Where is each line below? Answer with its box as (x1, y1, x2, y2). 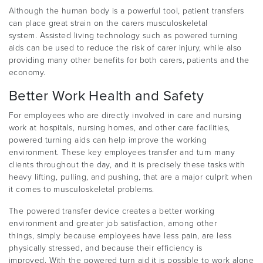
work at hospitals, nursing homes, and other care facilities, (9, 123, 230, 133)
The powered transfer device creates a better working (9, 206, 215, 217)
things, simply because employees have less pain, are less (9, 231, 232, 241)
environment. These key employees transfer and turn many (9, 147, 235, 158)
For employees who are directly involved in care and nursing (9, 110, 241, 121)
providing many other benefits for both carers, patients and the (9, 55, 249, 66)
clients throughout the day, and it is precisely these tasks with (9, 160, 245, 170)
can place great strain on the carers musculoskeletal (9, 18, 208, 29)
